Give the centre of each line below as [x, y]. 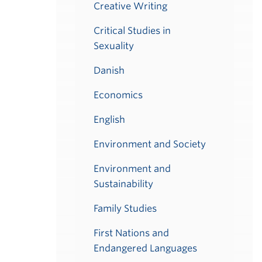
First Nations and [131, 233]
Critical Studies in [132, 31]
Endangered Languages [145, 248]
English [109, 120]
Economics [118, 95]
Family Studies [125, 208]
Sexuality [114, 46]
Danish [109, 70]
